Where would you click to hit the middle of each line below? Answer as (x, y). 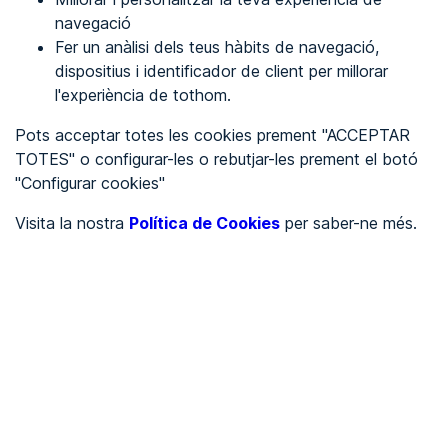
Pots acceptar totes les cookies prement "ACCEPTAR (212, 135)
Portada (70, 212)
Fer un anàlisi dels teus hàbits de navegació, (217, 47)
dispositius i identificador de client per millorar (221, 71)
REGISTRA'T (61, 68)
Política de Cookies (204, 223)
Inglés (93, 164)
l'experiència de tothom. (143, 95)
